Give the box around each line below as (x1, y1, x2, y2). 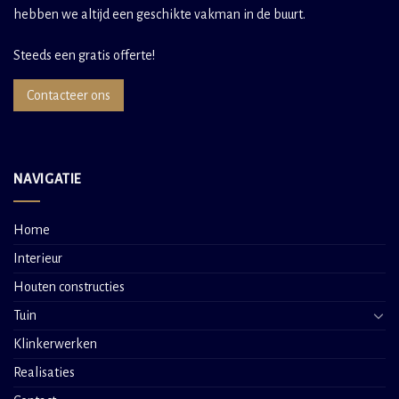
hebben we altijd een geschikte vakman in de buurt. (13, 6, 305, 21)
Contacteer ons (27, 88, 110, 103)
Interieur (13, 250, 62, 265)
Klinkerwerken (13, 336, 97, 351)
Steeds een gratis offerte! (13, 47, 155, 62)
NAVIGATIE (13, 172, 82, 187)
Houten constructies (13, 279, 125, 294)
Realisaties (13, 364, 75, 379)
